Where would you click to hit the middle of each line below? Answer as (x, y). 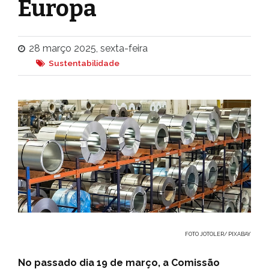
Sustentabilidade (84, 63)
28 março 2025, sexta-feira (88, 48)
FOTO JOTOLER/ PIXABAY (218, 234)
